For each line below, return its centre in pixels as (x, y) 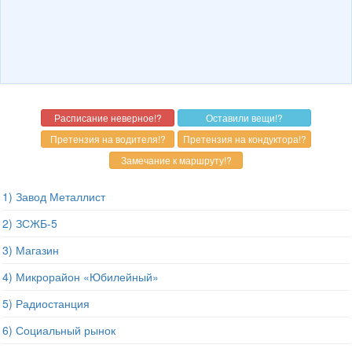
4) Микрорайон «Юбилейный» (81, 277)
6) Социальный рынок (59, 330)
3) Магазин (31, 250)
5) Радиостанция (46, 303)
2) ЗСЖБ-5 (30, 223)
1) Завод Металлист (54, 196)
